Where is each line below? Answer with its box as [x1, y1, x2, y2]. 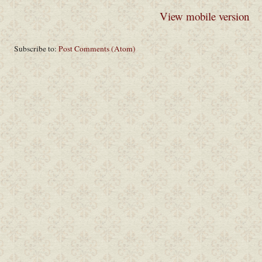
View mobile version [159, 8, 249, 23]
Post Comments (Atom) [58, 43, 136, 54]
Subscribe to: [14, 43, 58, 54]
